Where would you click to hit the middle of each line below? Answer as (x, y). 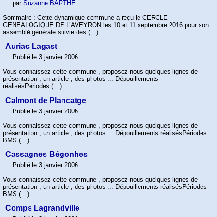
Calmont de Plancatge (46, 100)
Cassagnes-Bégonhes (46, 154)
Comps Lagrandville (42, 208)
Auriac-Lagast (31, 46)
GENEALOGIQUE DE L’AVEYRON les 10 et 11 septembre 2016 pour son (106, 25)
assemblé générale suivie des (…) (51, 32)
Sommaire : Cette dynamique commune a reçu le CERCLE (85, 18)
